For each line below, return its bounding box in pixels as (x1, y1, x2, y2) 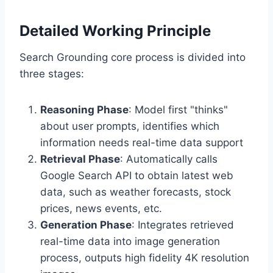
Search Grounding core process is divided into (19, 51, 246, 63)
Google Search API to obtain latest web (40, 169, 233, 182)
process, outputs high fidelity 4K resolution (40, 251, 249, 264)
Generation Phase (40, 218, 132, 231)
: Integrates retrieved (132, 218, 234, 231)
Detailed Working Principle (19, 21, 211, 40)
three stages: (19, 67, 84, 80)
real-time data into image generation (40, 235, 220, 247)
